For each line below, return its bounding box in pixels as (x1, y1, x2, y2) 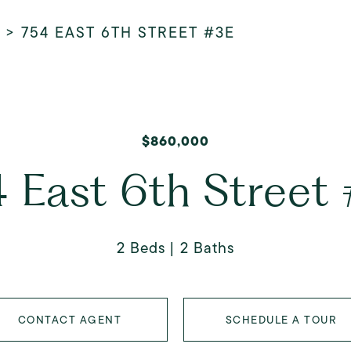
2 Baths (180, 237, 234, 259)
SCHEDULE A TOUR (225, 312, 338, 327)
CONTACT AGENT (17, 312, 122, 327)
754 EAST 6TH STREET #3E (21, 22, 235, 43)
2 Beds (117, 237, 165, 259)
